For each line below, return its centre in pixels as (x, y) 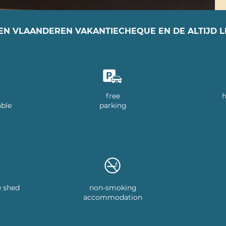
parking (113, 105)
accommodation (113, 197)
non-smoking (113, 188)
